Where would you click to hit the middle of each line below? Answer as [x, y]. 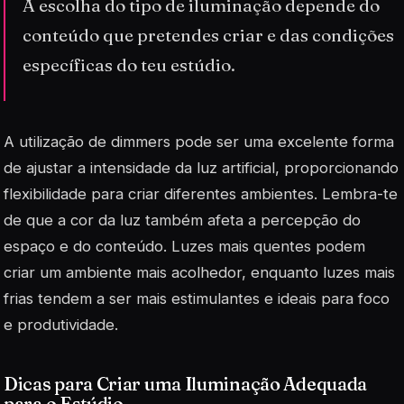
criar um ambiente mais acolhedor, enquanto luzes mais [199, 272]
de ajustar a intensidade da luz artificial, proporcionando [201, 167]
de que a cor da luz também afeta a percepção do [182, 220]
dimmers [141, 141]
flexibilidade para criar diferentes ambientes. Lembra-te [201, 193]
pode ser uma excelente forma [282, 141]
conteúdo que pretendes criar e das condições [209, 36]
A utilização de [57, 141]
